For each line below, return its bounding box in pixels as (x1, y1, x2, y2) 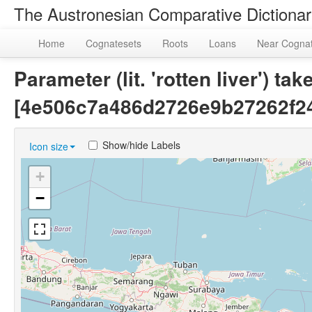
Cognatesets (86, 36, 141, 50)
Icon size (29, 139, 68, 153)
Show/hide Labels (102, 138, 180, 152)
